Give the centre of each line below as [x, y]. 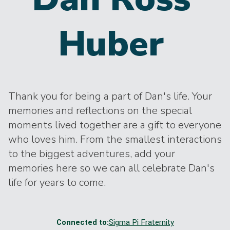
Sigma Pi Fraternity [141, 223]
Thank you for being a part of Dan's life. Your [110, 96]
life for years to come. [57, 183]
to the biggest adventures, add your [92, 154]
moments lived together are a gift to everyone [115, 125]
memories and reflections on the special [100, 111]
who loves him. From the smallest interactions [115, 139]
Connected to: [82, 223]
